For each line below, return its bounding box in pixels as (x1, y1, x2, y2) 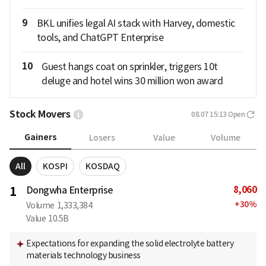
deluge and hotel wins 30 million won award (42, 75, 223, 87)
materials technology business (26, 250, 141, 261)
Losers (89, 132, 115, 143)
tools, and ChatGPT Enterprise (36, 31, 163, 44)
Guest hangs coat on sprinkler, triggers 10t (42, 61, 218, 73)
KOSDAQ (85, 161, 120, 172)
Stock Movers (9, 108, 70, 121)
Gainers (24, 132, 57, 143)
